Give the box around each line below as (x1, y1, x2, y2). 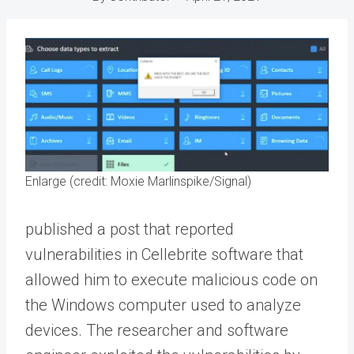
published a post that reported (25, 219, 234, 239)
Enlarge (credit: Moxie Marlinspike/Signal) (25, 173, 251, 189)
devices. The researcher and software (25, 320, 288, 340)
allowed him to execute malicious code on (25, 269, 318, 289)
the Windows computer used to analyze (25, 295, 301, 314)
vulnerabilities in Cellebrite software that (25, 244, 303, 264)
